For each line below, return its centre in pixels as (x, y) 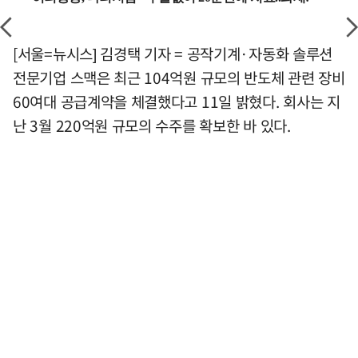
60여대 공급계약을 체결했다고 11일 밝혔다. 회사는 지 (177, 101)
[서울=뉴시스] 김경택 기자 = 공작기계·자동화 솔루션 (173, 53)
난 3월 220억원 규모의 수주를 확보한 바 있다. (152, 125)
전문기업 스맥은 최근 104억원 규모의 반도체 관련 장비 (179, 77)
